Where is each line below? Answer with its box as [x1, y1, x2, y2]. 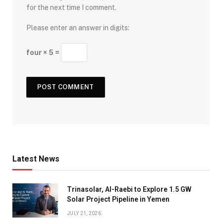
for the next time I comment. [26, 3, 116, 11]
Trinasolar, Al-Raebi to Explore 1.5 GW [67, 185, 191, 193]
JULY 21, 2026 [67, 210, 101, 216]
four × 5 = [26, 48, 61, 56]
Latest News [12, 154, 59, 164]
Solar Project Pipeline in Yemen [67, 195, 169, 203]
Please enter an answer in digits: [26, 23, 129, 32]
